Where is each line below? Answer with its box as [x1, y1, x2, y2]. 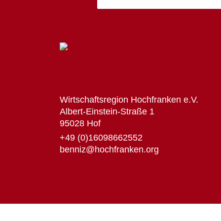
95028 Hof [59, 118, 101, 129]
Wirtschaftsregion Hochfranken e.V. [59, 95, 198, 105]
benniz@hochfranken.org [59, 145, 159, 155]
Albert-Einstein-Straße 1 [59, 107, 154, 117]
